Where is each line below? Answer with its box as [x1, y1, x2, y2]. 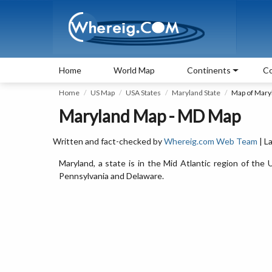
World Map [114, 65, 155, 75]
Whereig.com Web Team [164, 136, 257, 146]
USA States [126, 88, 161, 97]
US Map [90, 88, 115, 97]
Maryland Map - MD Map [59, 106, 240, 126]
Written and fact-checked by [53, 136, 164, 146]
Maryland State [172, 88, 220, 97]
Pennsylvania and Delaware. [59, 171, 164, 181]
